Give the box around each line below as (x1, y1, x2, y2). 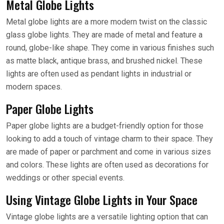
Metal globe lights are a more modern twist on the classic (6, 17, 207, 26)
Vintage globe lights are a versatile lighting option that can (6, 212, 208, 221)
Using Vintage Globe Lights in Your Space (6, 190, 197, 208)
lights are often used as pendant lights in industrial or (6, 69, 191, 78)
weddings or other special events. (6, 173, 124, 182)
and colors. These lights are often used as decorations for (6, 160, 208, 169)
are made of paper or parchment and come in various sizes (6, 147, 211, 156)
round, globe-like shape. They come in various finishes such (6, 43, 214, 52)
